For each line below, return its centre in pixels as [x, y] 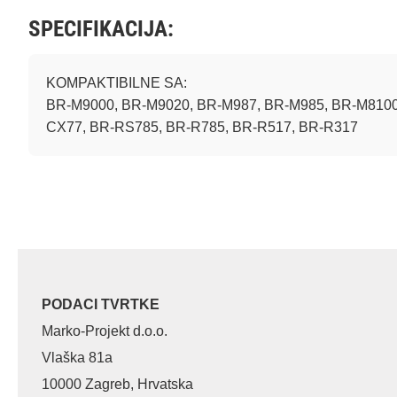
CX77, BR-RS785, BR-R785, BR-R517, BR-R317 [202, 127]
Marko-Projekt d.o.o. [105, 331]
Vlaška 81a [77, 358]
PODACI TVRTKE [101, 304]
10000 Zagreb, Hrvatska [117, 384]
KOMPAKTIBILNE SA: [117, 83]
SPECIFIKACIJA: [101, 29]
